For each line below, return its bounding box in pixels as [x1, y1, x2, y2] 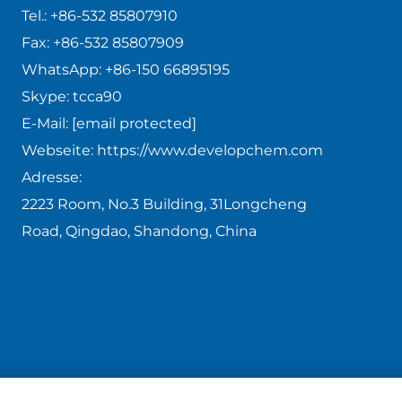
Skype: [21, 88, 73, 105]
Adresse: [21, 169, 82, 186]
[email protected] [71, 115, 197, 132]
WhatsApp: [21, 61, 101, 78]
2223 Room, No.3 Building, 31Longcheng [21, 196, 307, 213]
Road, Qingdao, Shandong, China [21, 223, 257, 240]
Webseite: [21, 142, 97, 159]
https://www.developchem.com [96, 142, 323, 159]
